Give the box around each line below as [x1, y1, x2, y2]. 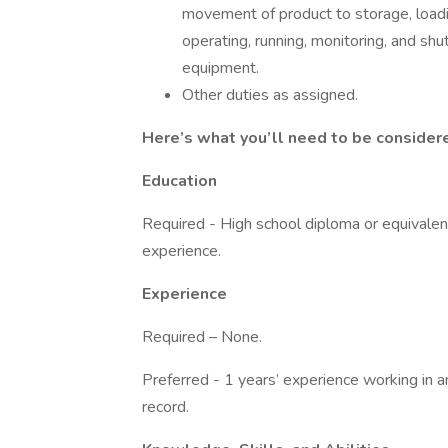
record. [142, 396, 189, 418]
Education [142, 170, 217, 192]
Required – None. [142, 326, 262, 348]
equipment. [182, 57, 259, 79]
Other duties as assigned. [182, 84, 358, 106]
